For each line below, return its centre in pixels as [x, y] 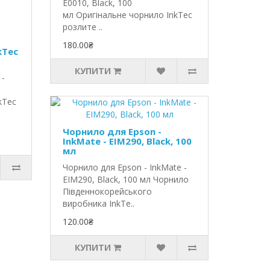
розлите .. [83, 27]
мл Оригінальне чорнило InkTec [128, 15]
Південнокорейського [108, 191]
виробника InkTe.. [99, 203]
